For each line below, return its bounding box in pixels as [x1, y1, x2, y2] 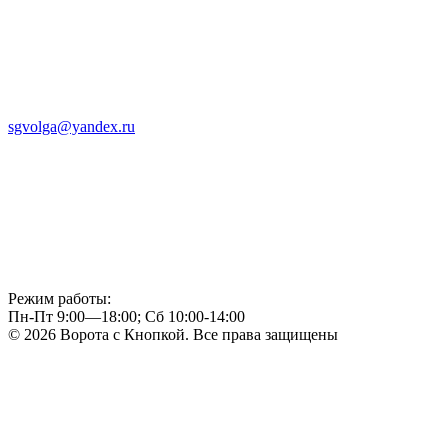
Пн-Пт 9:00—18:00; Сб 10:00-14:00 [8, 308, 245, 326]
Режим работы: [8, 290, 111, 308]
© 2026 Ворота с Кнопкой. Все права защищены [8, 326, 338, 344]
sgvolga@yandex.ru [8, 118, 135, 136]
